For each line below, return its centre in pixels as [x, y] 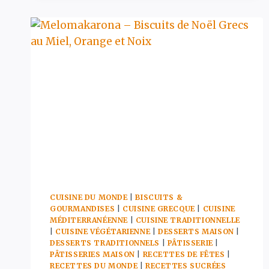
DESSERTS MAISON [196, 232]
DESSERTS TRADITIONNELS [105, 243]
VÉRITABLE [142, 14]
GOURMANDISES [83, 209]
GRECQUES [142, 64]
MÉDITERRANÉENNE [89, 220]
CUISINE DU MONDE [89, 198]
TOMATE [137, 115]
